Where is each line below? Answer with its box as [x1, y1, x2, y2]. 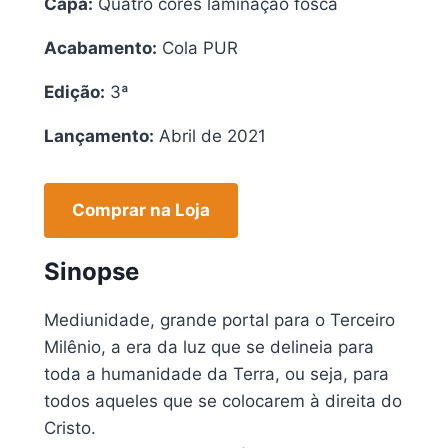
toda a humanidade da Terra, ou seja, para [44, 363, 389, 384]
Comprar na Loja [72, 199, 210, 220]
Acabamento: [44, 37, 157, 58]
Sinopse [44, 256, 139, 286]
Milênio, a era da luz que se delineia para [44, 336, 374, 357]
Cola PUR [157, 37, 238, 58]
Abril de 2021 [154, 125, 266, 146]
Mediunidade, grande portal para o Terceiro [44, 309, 395, 330]
